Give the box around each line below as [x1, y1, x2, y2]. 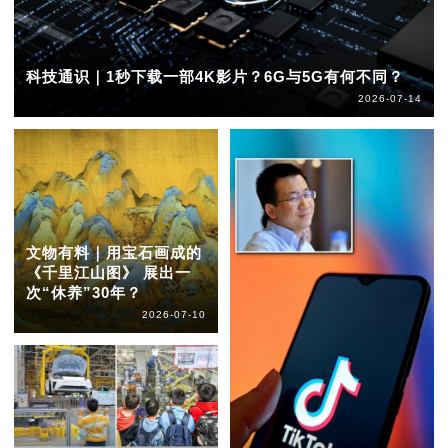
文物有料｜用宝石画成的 [25, 244, 202, 262]
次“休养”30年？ [25, 284, 142, 302]
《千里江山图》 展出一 [25, 264, 191, 282]
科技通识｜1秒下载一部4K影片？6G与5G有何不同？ [25, 67, 404, 85]
